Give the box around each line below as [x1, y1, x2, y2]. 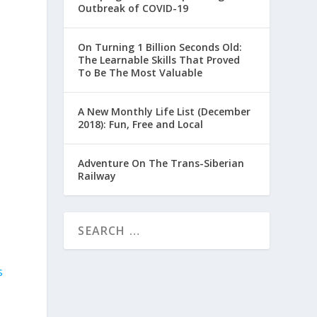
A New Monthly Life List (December [78, 104, 251, 118]
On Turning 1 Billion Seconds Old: [78, 40, 243, 54]
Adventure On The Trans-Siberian [78, 156, 245, 170]
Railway [78, 168, 117, 183]
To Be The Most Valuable [78, 65, 203, 79]
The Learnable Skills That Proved [78, 52, 241, 67]
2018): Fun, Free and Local [78, 117, 204, 131]
